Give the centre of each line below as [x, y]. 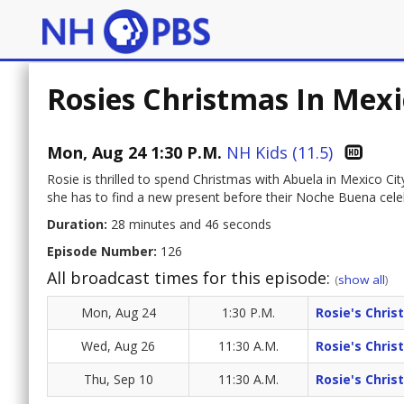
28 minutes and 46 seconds [189, 225]
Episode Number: [102, 252]
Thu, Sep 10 [118, 380]
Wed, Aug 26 [118, 346]
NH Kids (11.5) [280, 153]
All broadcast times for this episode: [191, 278]
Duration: [77, 225]
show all [362, 280]
